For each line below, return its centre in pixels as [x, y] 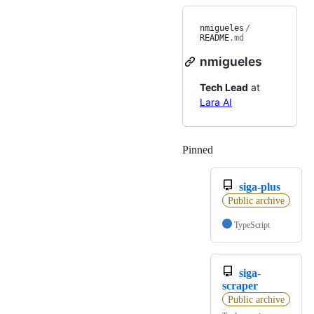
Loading [232, 150]
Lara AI [216, 102]
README [214, 38]
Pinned [198, 150]
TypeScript [252, 225]
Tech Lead [224, 88]
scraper [240, 286]
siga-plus [260, 187]
